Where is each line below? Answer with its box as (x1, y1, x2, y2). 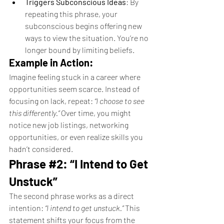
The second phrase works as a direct (9, 191, 135, 200)
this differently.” (9, 108, 59, 117)
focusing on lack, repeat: (9, 96, 94, 105)
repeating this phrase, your (25, 9, 119, 18)
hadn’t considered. (9, 144, 73, 153)
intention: (9, 203, 45, 212)
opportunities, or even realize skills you (9, 132, 144, 141)
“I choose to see (94, 96, 146, 105)
